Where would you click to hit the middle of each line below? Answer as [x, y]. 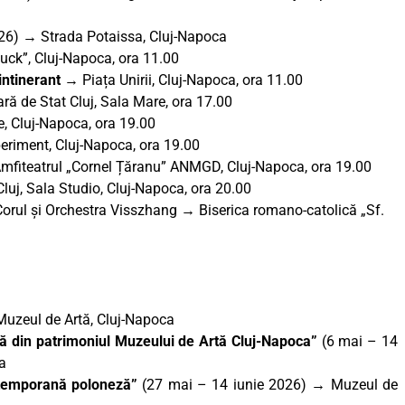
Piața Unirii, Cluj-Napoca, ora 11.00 [191, 80]
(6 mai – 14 [358, 342]
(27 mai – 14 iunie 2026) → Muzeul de [268, 385]
